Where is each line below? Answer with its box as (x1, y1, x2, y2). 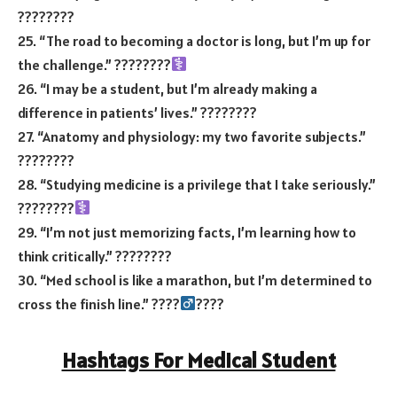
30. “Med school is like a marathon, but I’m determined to (18, 270, 372, 289)
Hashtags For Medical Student (61, 346, 336, 375)
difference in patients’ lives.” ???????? (18, 103, 257, 121)
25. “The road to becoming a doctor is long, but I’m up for (18, 31, 370, 50)
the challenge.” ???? (18, 55, 143, 74)
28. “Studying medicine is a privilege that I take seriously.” (18, 175, 376, 193)
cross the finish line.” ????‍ (18, 294, 180, 313)
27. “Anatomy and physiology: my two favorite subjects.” (18, 127, 366, 145)
